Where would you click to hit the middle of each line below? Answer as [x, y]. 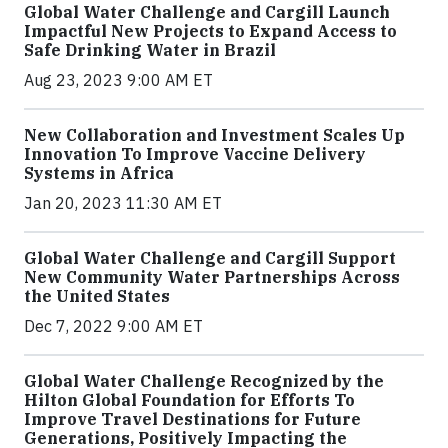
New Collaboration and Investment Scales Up [214, 135]
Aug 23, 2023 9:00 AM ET [118, 80]
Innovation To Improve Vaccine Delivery [195, 154]
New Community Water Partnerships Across [212, 277]
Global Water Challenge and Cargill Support [210, 258]
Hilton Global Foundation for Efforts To [189, 400]
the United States [97, 296]
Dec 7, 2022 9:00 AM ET [113, 326]
